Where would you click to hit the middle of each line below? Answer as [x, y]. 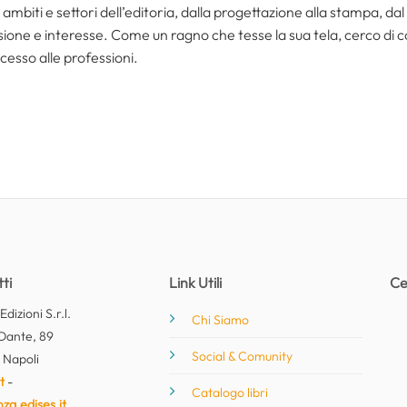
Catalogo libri [230, 393]
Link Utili [196, 283]
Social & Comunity [243, 357]
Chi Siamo [221, 320]
